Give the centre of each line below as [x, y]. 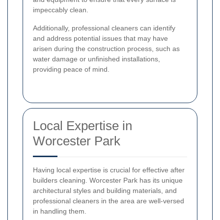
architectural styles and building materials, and [105, 190]
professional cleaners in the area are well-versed [109, 201]
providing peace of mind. [71, 69]
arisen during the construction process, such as [106, 48]
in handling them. [60, 211]
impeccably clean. [61, 10]
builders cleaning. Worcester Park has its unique [108, 180]
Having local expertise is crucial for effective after [109, 170]
